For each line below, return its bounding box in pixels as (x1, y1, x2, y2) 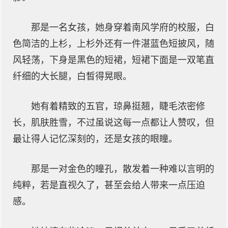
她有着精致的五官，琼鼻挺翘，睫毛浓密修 (31, 101, 205, 111)
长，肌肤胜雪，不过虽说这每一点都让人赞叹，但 (13, 118, 214, 128)
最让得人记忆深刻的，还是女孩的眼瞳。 (13, 134, 178, 144)
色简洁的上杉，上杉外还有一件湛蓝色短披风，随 (13, 39, 214, 49)
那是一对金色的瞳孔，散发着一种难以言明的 (31, 164, 214, 174)
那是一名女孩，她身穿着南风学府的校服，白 (31, 22, 214, 33)
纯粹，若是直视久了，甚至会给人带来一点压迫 (13, 180, 205, 190)
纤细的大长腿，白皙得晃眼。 (13, 71, 132, 81)
